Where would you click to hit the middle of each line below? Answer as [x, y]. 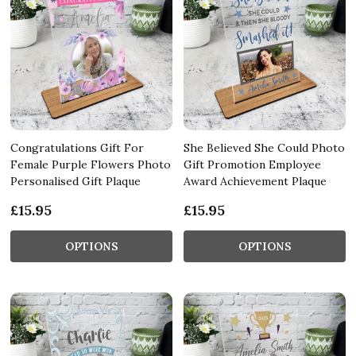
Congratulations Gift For [77, 147]
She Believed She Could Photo [264, 147]
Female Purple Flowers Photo [91, 164]
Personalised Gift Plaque [75, 181]
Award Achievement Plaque [255, 181]
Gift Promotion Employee [252, 164]
